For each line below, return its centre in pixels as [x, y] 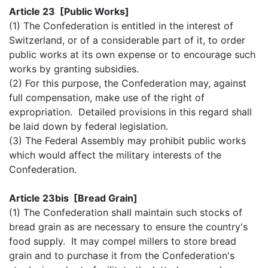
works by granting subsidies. [74, 68]
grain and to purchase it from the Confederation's [122, 255]
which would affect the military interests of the [115, 155]
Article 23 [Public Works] [69, 11]
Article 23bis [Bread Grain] [73, 198]
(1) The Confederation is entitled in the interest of [121, 25]
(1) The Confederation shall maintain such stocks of [126, 212]
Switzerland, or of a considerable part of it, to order [127, 40]
